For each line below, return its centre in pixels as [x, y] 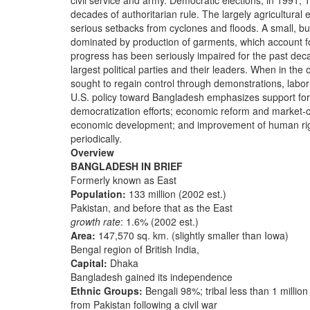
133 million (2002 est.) [176, 194]
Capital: [89, 263]
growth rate [95, 221]
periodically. [96, 138]
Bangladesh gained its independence [152, 277]
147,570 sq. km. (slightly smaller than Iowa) [192, 235]
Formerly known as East [124, 180]
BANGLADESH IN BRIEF [127, 166]
